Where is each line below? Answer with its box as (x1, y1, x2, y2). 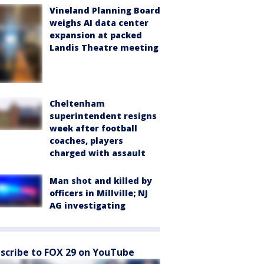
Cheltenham (49, 97, 105, 109)
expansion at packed (49, 29, 142, 41)
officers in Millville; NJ (49, 187, 148, 199)
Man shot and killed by (49, 174, 152, 186)
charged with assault (49, 147, 146, 159)
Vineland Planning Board (49, 5, 160, 16)
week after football (49, 122, 137, 134)
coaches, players (49, 134, 123, 146)
